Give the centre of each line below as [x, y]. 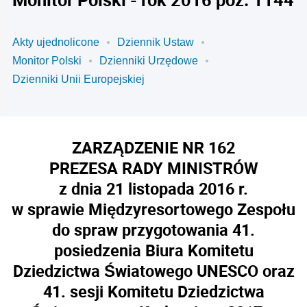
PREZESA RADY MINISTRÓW [153, 168]
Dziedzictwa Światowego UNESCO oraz [153, 271]
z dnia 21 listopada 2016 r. [153, 188]
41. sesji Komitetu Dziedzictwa [153, 291]
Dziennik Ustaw [156, 42]
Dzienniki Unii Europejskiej [78, 79]
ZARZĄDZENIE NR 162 [153, 147]
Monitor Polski [47, 61]
